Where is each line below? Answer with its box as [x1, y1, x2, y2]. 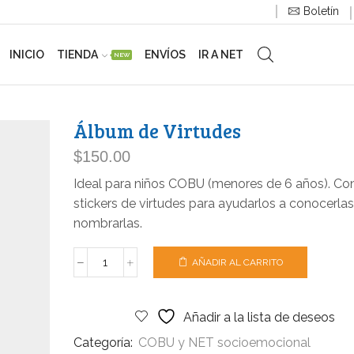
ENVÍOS [145, 48, 186, 61]
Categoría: [73, 335, 136, 351]
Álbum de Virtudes [73, 117, 241, 144]
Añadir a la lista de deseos [183, 310, 335, 326]
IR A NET [198, 48, 244, 61]
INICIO [9, 48, 45, 61]
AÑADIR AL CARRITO [191, 257, 283, 269]
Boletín [303, 4, 339, 17]
